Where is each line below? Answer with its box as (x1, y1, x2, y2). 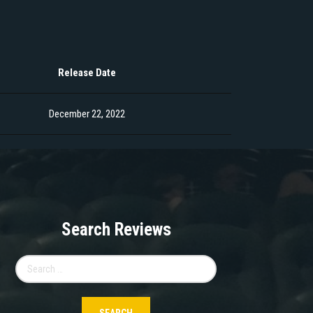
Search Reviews (61, 219, 171, 240)
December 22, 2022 (49, 108, 125, 121)
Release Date (58, 66, 116, 80)
